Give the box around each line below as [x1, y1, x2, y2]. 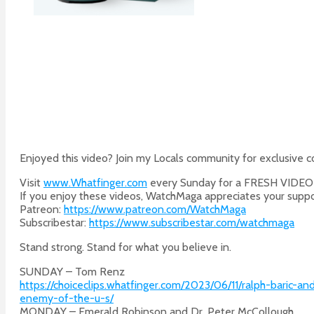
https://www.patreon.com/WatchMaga [64, 202, 246, 216]
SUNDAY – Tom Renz [20, 264, 125, 278]
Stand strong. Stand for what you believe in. [20, 240, 231, 254]
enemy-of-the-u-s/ [20, 291, 114, 305]
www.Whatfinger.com [43, 175, 147, 189]
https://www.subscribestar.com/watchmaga [89, 215, 294, 229]
